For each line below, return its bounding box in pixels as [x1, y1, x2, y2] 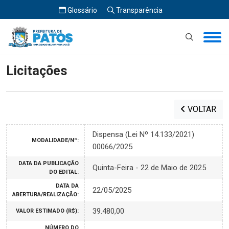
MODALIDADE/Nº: [32, 137, 79, 144]
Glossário [65, 6, 97, 14]
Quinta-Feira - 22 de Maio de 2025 [93, 163, 206, 172]
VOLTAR [186, 104, 216, 114]
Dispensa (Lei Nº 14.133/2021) [93, 130, 194, 139]
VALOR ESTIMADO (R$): [16, 208, 79, 214]
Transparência [114, 6, 163, 14]
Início [6, 29, 24, 38]
